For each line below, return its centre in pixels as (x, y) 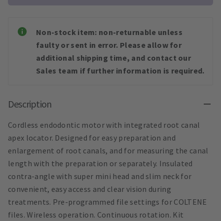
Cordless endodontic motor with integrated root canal (104, 125)
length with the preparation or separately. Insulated (100, 164)
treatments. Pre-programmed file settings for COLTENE (108, 202)
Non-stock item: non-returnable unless (109, 32)
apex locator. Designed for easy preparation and (92, 138)
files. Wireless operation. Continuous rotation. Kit (96, 215)
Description (30, 104)
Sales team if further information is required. (120, 71)
